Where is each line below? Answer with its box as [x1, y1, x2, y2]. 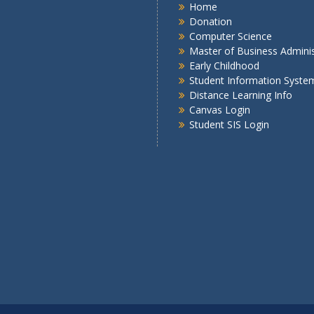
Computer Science [189, 29, 272, 43]
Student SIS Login [189, 118, 269, 132]
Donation [189, 15, 232, 29]
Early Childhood [189, 59, 259, 73]
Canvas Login [189, 103, 250, 117]
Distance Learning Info [189, 88, 292, 102]
